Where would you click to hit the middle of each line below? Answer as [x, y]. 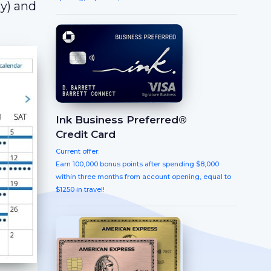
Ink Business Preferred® [121, 119]
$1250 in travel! [80, 189]
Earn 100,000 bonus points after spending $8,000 [137, 164]
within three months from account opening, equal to [143, 176]
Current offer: [77, 151]
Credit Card [86, 134]
